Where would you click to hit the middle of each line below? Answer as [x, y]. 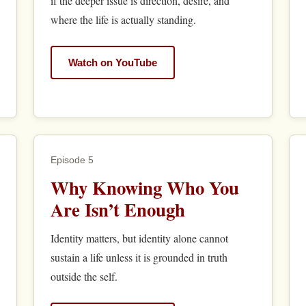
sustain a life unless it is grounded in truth [139, 258]
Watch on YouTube [112, 62]
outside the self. [84, 277]
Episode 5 [72, 160]
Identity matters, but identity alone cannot [139, 238]
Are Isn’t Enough [117, 210]
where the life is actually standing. [123, 20]
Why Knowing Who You [144, 188]
